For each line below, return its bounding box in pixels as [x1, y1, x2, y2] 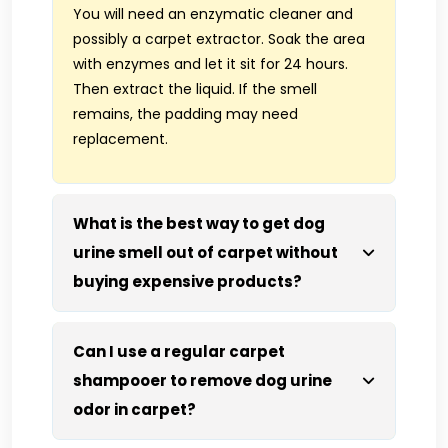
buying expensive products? [73, 270, 302, 292]
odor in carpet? [73, 398, 196, 420]
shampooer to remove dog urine [73, 369, 332, 391]
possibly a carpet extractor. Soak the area [73, 28, 365, 49]
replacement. [73, 128, 168, 149]
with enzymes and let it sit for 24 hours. [73, 53, 348, 74]
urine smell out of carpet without [73, 241, 338, 263]
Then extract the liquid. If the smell [73, 78, 317, 99]
